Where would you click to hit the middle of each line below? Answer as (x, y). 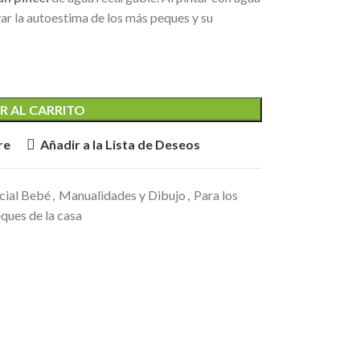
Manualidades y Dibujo (122, 194)
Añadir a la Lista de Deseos (120, 145)
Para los (215, 194)
